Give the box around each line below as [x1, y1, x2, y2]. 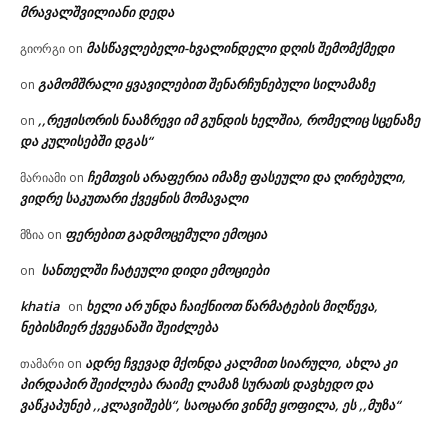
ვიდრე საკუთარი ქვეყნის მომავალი [20, 189, 248, 208]
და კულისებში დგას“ [20, 132, 152, 151]
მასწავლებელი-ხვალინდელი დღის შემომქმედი [86, 39, 397, 58]
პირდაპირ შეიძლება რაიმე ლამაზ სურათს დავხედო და [20, 375, 373, 394]
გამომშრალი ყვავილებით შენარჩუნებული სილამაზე [38, 75, 375, 94]
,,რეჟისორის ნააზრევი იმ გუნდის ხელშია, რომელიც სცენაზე [38, 111, 420, 130]
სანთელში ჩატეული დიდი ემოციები [38, 261, 269, 280]
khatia [20, 297, 60, 316]
